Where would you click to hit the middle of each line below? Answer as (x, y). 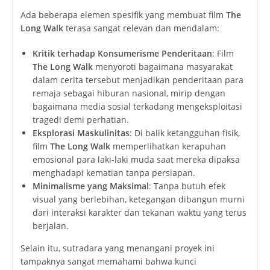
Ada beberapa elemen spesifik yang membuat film (123, 15)
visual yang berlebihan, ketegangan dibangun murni (138, 199)
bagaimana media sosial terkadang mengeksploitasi (137, 106)
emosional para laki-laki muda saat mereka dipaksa (136, 159)
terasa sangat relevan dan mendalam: (142, 28)
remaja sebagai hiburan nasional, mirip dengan (129, 93)
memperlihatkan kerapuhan (169, 146)
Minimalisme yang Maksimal (90, 186)
